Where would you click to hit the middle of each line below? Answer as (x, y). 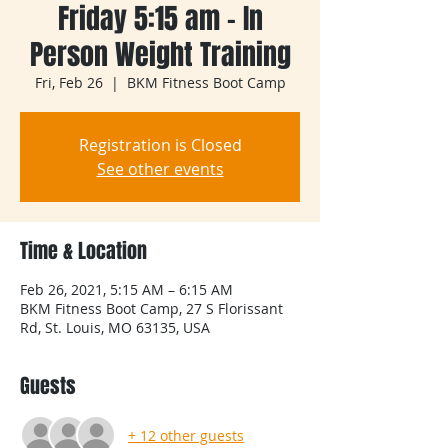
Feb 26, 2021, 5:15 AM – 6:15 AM (126, 289)
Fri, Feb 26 (68, 82)
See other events (160, 169)
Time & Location (83, 251)
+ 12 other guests (186, 435)
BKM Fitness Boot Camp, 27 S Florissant (151, 308)
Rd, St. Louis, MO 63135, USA (115, 327)
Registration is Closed (160, 145)
